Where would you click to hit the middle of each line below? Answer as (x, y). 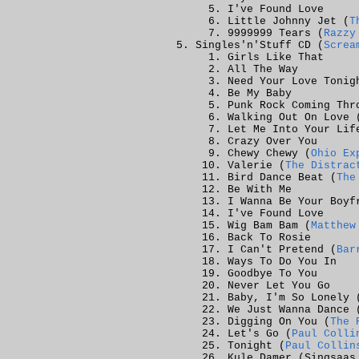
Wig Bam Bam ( (269, 226)
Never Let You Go (279, 286)
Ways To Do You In (282, 262)
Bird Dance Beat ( (282, 177)
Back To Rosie (269, 238)
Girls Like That (276, 57)
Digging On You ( (279, 322)
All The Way (263, 69)
